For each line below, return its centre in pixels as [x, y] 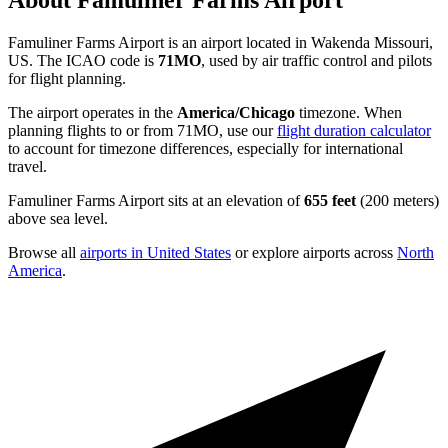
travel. [27, 167]
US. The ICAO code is [83, 61]
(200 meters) [397, 201]
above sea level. [58, 219]
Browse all [44, 253]
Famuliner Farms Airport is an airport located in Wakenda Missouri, [220, 43]
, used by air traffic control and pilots [316, 61]
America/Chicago [236, 113]
